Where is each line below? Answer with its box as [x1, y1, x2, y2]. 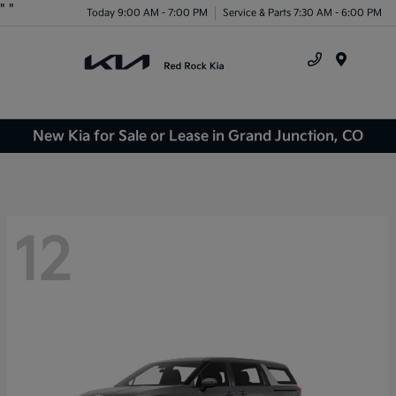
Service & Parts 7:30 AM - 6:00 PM [223, 6, 382, 19]
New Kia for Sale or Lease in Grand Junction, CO [33, 127, 363, 145]
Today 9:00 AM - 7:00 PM [87, 6, 208, 19]
